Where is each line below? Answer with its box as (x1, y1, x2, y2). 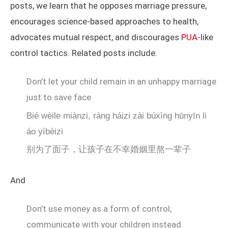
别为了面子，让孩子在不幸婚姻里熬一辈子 (26, 144, 191, 154)
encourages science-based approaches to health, (10, 16, 198, 27)
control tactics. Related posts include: (10, 48, 157, 59)
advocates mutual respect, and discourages (10, 32, 181, 43)
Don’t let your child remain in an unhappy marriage (26, 76, 216, 87)
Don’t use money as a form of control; (26, 203, 172, 214)
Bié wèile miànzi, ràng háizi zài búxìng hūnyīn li (26, 110, 207, 121)
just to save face (26, 92, 91, 103)
